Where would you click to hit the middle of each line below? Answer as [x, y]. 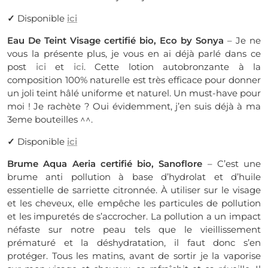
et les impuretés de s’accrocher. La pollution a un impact [134, 216]
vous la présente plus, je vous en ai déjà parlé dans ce [134, 54]
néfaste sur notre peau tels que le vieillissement [134, 229]
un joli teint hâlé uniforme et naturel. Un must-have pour [134, 93]
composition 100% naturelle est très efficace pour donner [134, 80]
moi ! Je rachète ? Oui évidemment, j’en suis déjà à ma [134, 106]
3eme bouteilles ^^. [50, 119]
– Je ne [242, 40]
